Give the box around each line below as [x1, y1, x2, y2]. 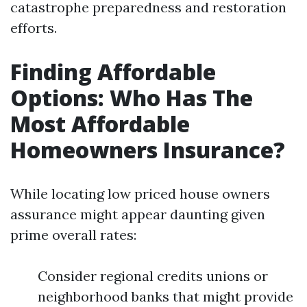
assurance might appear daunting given [10, 206, 265, 223]
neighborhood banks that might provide [38, 288, 293, 305]
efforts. [10, 19, 57, 36]
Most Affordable [10, 109, 190, 138]
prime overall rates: [10, 226, 136, 243]
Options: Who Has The [10, 83, 253, 112]
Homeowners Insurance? [10, 135, 285, 164]
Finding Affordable [10, 57, 216, 86]
